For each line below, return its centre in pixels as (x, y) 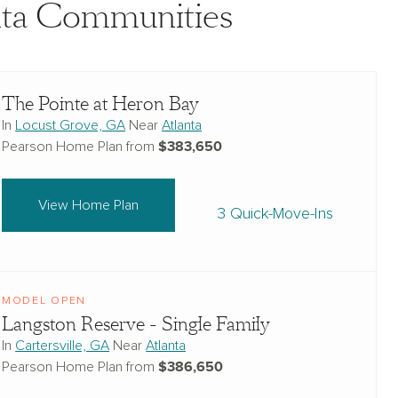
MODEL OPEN (44, 301)
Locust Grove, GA (71, 125)
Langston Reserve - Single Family (136, 324)
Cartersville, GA (63, 346)
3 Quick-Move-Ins (275, 214)
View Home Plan (88, 205)
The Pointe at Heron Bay (101, 104)
